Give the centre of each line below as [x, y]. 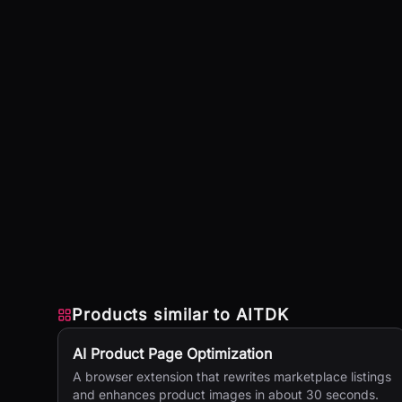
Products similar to [154, 315]
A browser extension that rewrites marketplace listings [232, 376]
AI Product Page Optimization [172, 354]
